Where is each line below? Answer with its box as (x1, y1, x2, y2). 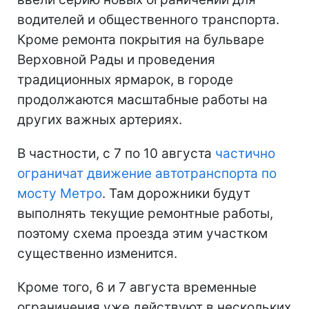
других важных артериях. (17, 112, 182, 128)
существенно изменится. (17, 246, 177, 262)
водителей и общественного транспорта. (17, 12, 279, 28)
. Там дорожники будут (102, 186, 250, 202)
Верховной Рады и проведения (17, 52, 215, 68)
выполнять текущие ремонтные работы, (17, 206, 273, 222)
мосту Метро (17, 186, 102, 202)
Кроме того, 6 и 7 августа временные (17, 279, 257, 296)
